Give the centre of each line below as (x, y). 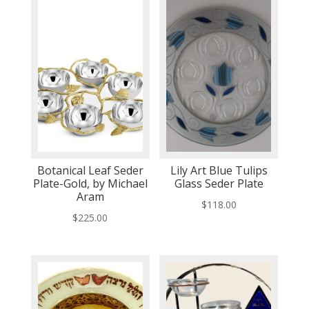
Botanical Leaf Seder (90, 170)
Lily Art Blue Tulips (219, 170)
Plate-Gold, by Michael (90, 183)
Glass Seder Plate (219, 183)
